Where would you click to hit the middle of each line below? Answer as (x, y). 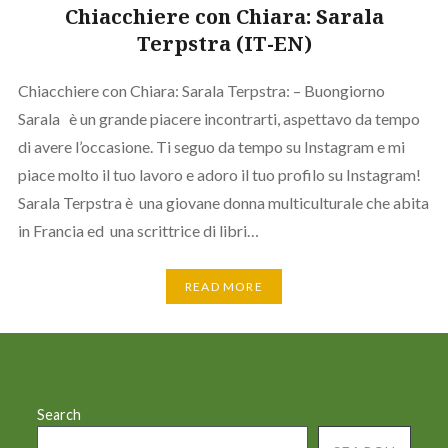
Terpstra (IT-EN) (224, 43)
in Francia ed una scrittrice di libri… (138, 230)
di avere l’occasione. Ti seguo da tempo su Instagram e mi (211, 146)
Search (59, 414)
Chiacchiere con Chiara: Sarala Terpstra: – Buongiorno (201, 90)
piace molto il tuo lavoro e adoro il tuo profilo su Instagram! (219, 174)
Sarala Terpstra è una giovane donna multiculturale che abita (223, 202)
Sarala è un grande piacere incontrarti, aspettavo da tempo (218, 118)
